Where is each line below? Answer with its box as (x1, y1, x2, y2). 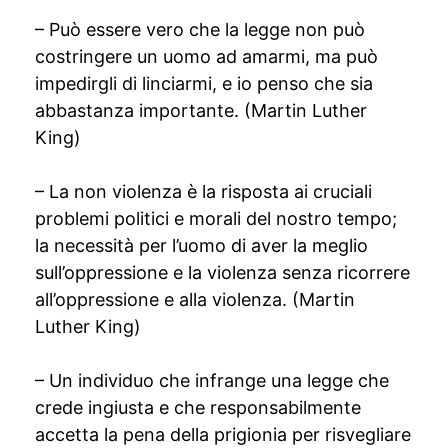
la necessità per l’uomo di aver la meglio (35, 235, 368, 256)
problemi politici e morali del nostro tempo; (35, 208, 397, 229)
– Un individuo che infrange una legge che (35, 370, 389, 391)
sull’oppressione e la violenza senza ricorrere (35, 262, 410, 283)
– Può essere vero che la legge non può (35, 19, 365, 40)
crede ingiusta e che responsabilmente (35, 397, 361, 418)
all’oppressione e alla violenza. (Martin (35, 289, 355, 310)
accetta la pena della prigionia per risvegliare (35, 424, 411, 445)
